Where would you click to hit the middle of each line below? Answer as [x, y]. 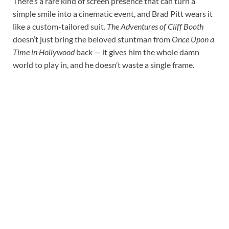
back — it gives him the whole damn [137, 52]
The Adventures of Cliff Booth [155, 26]
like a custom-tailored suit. [60, 26]
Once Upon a [193, 39]
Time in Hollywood [44, 52]
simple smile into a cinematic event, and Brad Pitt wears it [113, 13]
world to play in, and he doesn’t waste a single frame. [104, 64]
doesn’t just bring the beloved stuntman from [92, 39]
